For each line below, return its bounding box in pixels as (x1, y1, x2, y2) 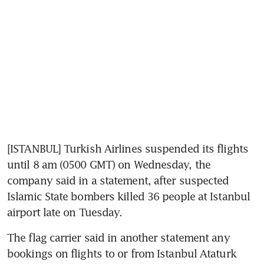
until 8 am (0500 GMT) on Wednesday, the (7, 158, 210, 171)
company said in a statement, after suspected (7, 174, 229, 187)
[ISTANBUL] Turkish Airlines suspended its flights (7, 142, 248, 156)
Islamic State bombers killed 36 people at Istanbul (7, 190, 250, 203)
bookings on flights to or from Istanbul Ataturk (7, 247, 236, 260)
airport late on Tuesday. (7, 206, 123, 219)
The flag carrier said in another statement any (7, 231, 230, 245)
